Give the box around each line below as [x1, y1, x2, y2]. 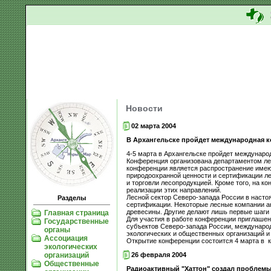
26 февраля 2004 [131, 250, 186, 258]
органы [44, 225, 70, 234]
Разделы [57, 194, 86, 201]
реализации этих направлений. [126, 186, 221, 194]
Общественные [44, 259, 99, 268]
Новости [125, 103, 163, 113]
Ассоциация [44, 233, 88, 243]
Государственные [44, 217, 109, 226]
